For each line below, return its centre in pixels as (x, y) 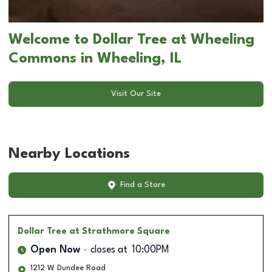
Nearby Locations (69, 154)
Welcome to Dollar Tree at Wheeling (131, 40)
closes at (109, 250)
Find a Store (142, 185)
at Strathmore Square (120, 231)
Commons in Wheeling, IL (95, 59)
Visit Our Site (136, 94)
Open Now (55, 250)
